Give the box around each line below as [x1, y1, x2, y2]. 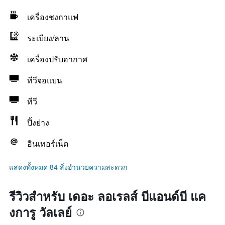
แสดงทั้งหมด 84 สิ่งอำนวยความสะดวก [9, 162, 127, 172]
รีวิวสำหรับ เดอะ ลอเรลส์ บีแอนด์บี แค [9, 187, 206, 204]
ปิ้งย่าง [27, 117, 49, 128]
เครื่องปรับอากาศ [27, 53, 87, 65]
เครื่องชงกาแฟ [27, 11, 78, 23]
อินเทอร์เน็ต [27, 138, 68, 149]
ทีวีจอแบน [27, 74, 62, 86]
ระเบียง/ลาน [27, 32, 69, 44]
